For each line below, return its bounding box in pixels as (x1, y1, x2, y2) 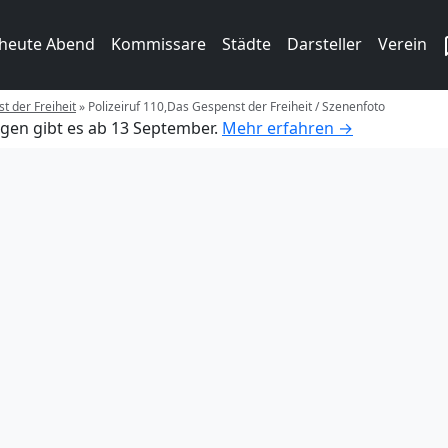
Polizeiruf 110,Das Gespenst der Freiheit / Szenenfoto (88, 97, 385, 115)
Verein (378, 33, 427, 55)
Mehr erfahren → (222, 116, 353, 139)
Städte (222, 33, 271, 55)
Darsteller (287, 33, 362, 55)
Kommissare (111, 33, 206, 55)
